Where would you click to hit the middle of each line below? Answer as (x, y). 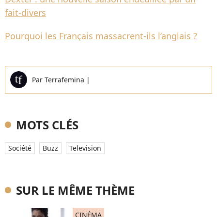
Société (20, 148)
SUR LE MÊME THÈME (75, 190)
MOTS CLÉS (47, 125)
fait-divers (25, 13)
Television (85, 148)
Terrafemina (65, 80)
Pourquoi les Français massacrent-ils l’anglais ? (101, 36)
